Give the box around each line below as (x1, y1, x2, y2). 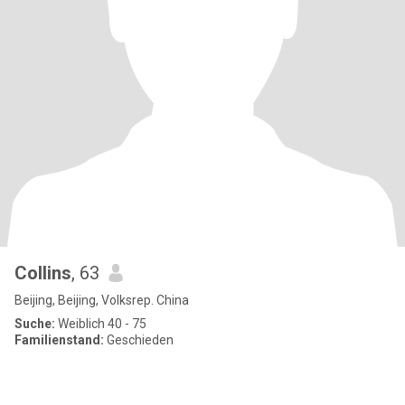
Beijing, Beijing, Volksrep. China (14, 293, 189, 307)
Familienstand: (14, 333, 104, 347)
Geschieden (104, 333, 174, 347)
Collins (14, 262, 71, 284)
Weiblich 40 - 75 (55, 316, 146, 331)
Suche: (14, 316, 55, 331)
